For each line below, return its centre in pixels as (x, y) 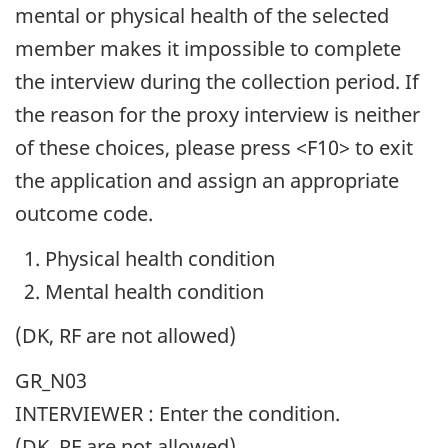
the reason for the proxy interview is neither (217, 115)
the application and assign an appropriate (207, 181)
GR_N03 (51, 380)
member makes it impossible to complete (208, 49)
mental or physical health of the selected (202, 16)
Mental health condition (154, 291)
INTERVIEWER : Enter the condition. (177, 413)
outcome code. (84, 214)
